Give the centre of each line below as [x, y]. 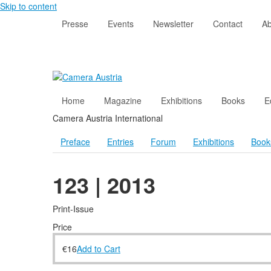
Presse [75, 24]
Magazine [123, 101]
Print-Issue [73, 209]
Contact [228, 24]
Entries [120, 142]
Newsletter [173, 24]
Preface [75, 142]
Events [121, 24]
